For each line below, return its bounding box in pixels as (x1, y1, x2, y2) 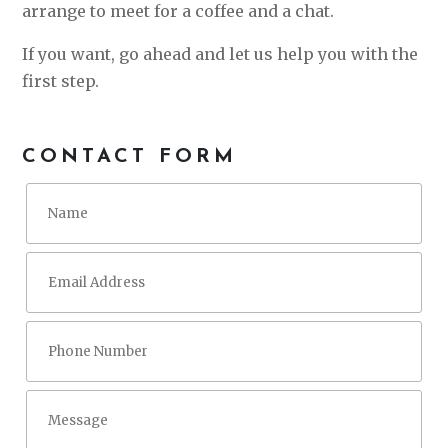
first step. (22, 71, 100, 91)
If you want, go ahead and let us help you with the (22, 44, 419, 64)
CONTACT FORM (22, 147, 238, 167)
